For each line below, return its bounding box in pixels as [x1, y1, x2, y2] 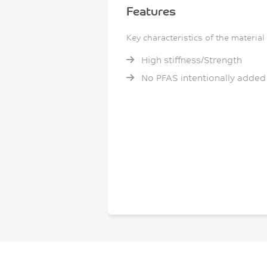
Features [126, 2, 176, 18]
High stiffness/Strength [139, 54, 242, 66]
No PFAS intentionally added [139, 72, 266, 83]
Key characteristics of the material [126, 32, 265, 43]
